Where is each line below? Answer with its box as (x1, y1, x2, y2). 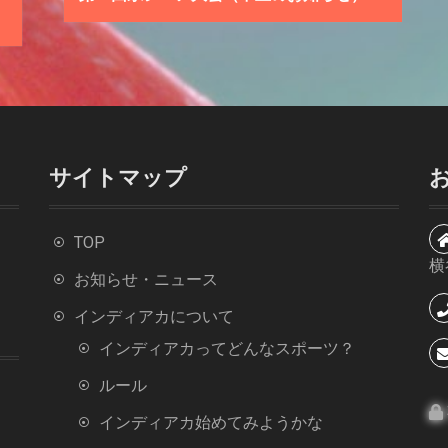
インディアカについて (74, 306, 234, 326)
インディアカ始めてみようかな (99, 412, 323, 432)
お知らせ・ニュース (74, 269, 218, 289)
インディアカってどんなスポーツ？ (99, 338, 355, 358)
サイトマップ (49, 164, 187, 190)
